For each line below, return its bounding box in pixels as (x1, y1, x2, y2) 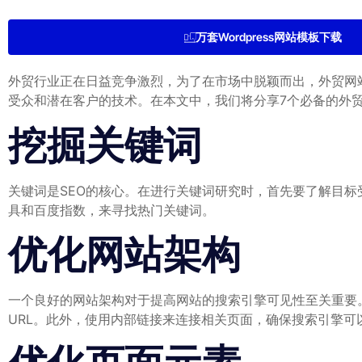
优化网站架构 (8, 230, 241, 279)
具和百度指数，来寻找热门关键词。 (8, 201, 215, 218)
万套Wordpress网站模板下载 (195, 30, 342, 44)
